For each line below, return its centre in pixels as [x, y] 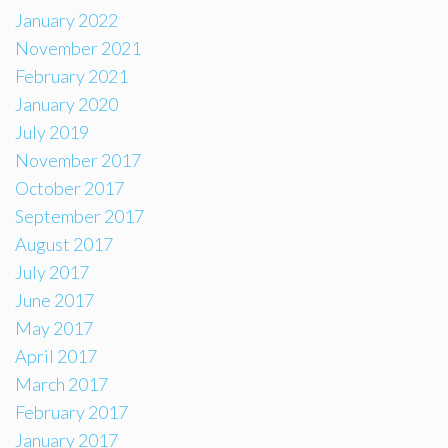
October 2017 [69, 187]
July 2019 [52, 131]
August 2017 [64, 243]
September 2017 [79, 215]
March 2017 [61, 383]
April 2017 [56, 355]
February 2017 [71, 411]
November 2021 [78, 47]
